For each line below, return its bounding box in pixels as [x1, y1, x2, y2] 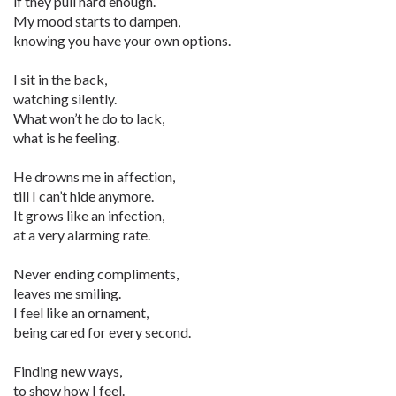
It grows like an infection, [13, 207, 164, 224]
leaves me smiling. [13, 285, 121, 301]
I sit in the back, [13, 71, 107, 88]
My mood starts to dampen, [13, 12, 180, 29]
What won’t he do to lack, [13, 110, 164, 126]
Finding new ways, [13, 362, 122, 379]
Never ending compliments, [13, 265, 179, 282]
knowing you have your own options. [13, 32, 231, 49]
